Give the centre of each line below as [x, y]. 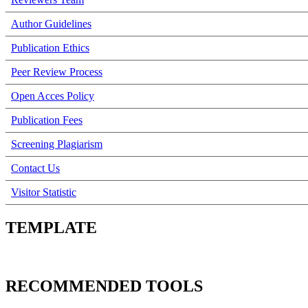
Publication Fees [47, 120]
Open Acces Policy [53, 96]
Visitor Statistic [44, 192]
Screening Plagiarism [57, 144]
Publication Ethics [50, 48]
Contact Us [35, 168]
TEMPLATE [51, 228]
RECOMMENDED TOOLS [104, 286]
